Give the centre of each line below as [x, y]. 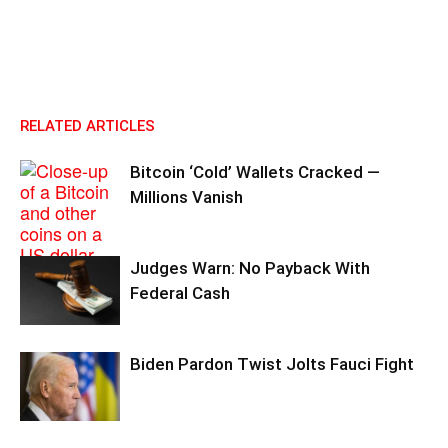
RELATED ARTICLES [87, 126]
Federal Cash [180, 293]
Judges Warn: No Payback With [250, 268]
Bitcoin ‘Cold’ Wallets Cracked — [255, 172]
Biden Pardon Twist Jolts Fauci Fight [272, 364]
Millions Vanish [186, 197]
